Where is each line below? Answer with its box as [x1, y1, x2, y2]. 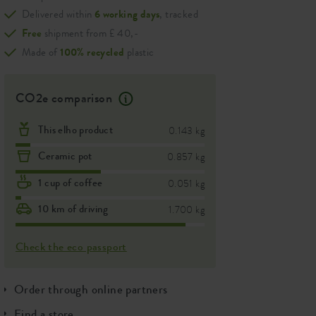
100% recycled [60, 44, 125, 60]
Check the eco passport [16, 238, 127, 255]
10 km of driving [38, 201, 109, 217]
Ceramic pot [38, 148, 92, 164]
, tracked [159, 6, 199, 22]
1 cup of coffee [38, 174, 103, 190]
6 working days [94, 6, 160, 22]
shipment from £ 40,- [42, 25, 139, 41]
